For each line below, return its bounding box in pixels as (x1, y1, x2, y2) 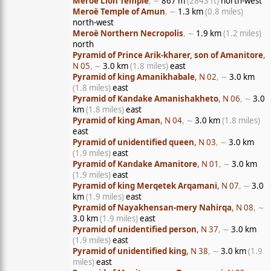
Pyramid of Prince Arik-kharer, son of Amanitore (73, 50, 263, 60)
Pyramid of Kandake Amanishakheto (73, 93, 218, 104)
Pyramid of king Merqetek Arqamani (73, 180, 217, 191)
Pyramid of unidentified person (73, 224, 197, 235)
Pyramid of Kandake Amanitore (73, 158, 197, 169)
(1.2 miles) (223, 28, 261, 39)
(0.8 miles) (205, 6, 243, 17)
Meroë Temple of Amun (73, 6, 165, 17)
